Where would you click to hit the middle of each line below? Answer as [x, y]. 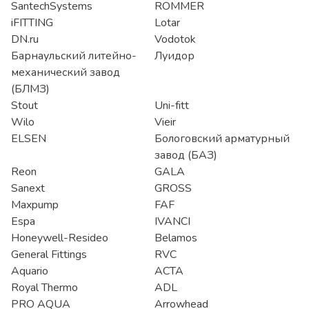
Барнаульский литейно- [74, 56]
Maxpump [35, 205]
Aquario [30, 271]
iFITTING [32, 23]
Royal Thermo [44, 288]
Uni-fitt [172, 106]
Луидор [175, 56]
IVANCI [172, 221]
